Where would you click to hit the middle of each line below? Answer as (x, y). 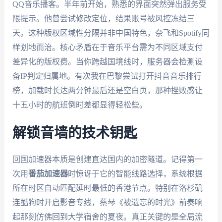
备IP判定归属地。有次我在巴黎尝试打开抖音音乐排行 (107, 76)
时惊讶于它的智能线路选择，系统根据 (135, 174)
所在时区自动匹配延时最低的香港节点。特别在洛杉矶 (107, 188)
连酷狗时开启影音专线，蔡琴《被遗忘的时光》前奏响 (107, 203)
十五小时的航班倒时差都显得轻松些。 (80, 105)
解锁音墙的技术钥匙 (75, 134)
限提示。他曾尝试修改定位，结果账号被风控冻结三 (103, 18)
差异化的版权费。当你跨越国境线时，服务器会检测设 (107, 61)
